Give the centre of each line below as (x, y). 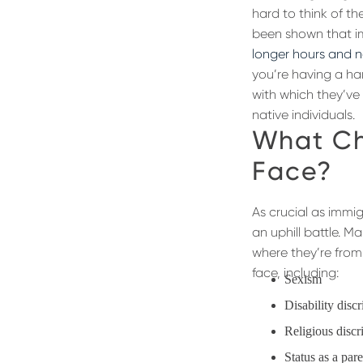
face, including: (296, 273)
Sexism (303, 280)
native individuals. (304, 114)
